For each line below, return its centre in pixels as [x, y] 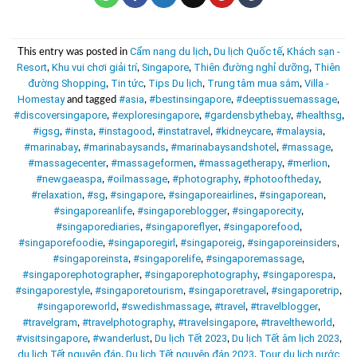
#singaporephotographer [80, 274]
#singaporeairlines [211, 194]
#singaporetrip [305, 290]
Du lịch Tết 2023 [190, 338]
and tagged [92, 99]
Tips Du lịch [175, 83]
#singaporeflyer [181, 226]
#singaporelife [167, 258]
